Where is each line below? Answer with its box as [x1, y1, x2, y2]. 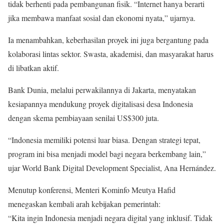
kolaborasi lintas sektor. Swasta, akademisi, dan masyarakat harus [8, 48, 213, 59]
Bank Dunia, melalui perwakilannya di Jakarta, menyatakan [8, 84, 196, 95]
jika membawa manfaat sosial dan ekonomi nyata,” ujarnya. [8, 12, 195, 23]
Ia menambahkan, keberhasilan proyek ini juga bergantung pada [8, 34, 208, 45]
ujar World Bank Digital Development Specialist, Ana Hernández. [8, 162, 216, 173]
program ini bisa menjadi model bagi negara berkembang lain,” [8, 148, 206, 159]
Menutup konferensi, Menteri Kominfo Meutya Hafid [8, 184, 175, 195]
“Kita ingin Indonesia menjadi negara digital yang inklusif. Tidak [8, 212, 212, 223]
